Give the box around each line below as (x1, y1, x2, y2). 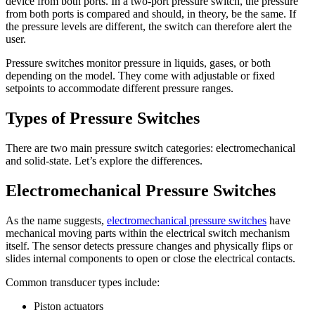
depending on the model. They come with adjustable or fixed (6, 70, 275, 82)
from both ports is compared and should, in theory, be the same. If (6, 8, 296, 20)
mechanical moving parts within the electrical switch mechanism (6, 226, 290, 239)
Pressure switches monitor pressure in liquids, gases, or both (6, 57, 271, 70)
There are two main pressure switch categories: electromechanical (6, 141, 295, 154)
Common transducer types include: (6, 276, 160, 288)
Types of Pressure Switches (6, 108, 200, 127)
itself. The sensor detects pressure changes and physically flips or (6, 239, 292, 252)
